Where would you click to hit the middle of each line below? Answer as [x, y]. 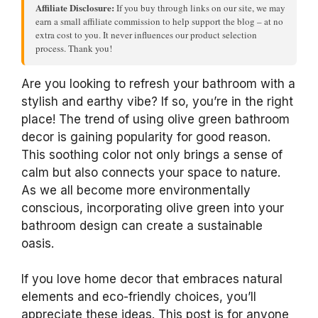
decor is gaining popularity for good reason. [146, 137]
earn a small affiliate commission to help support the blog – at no [159, 21]
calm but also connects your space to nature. [151, 172]
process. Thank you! [74, 48]
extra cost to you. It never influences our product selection [146, 34]
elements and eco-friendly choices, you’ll [139, 297]
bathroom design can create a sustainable [142, 225]
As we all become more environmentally [136, 190]
